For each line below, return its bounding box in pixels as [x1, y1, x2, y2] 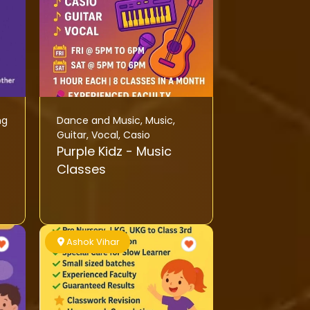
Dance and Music [56, 113, 140, 128]
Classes [56, 161, 106, 179]
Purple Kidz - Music [56, 143, 126, 161]
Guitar [56, 128, 86, 143]
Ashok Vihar [66, 235, 120, 249]
